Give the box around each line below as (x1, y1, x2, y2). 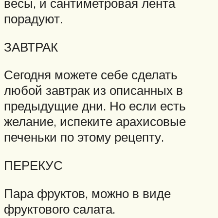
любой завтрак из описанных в (4, 82, 183, 98)
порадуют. (4, 11, 63, 27)
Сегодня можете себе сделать (4, 67, 178, 83)
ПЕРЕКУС (4, 157, 63, 173)
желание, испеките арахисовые (4, 113, 186, 129)
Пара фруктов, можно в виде (4, 185, 171, 201)
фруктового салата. (4, 200, 115, 217)
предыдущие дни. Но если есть (4, 98, 186, 114)
